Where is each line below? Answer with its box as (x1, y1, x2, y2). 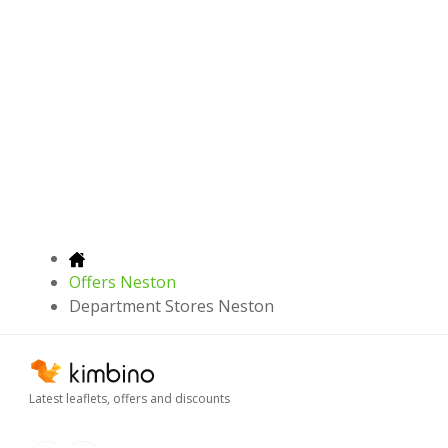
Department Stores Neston (69, 295, 274, 318)
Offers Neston (69, 271, 176, 294)
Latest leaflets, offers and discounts (29, 390, 230, 408)
